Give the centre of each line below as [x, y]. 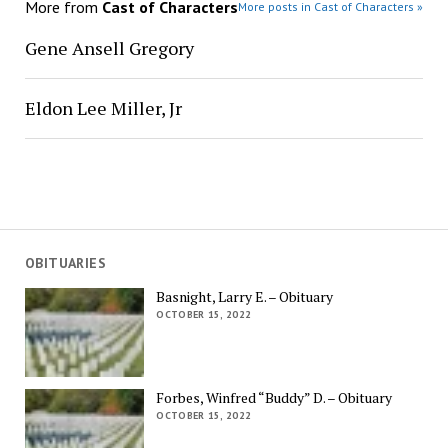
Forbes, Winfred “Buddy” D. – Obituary [274, 398]
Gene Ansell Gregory [109, 48]
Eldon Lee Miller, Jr [103, 108]
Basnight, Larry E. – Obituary [245, 296]
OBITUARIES [65, 263]
